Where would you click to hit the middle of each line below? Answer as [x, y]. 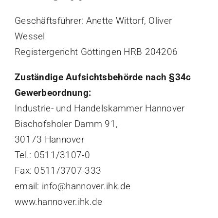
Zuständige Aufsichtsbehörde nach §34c [103, 77]
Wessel [30, 36]
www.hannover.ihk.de [58, 202]
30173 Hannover [49, 140]
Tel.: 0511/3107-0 [52, 155]
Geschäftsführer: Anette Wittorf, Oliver [93, 21]
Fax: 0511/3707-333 [58, 171]
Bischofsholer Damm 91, [66, 124]
